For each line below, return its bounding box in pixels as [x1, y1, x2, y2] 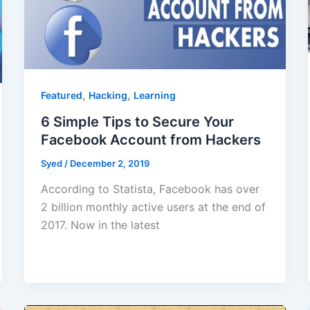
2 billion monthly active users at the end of [40, 200, 266, 215]
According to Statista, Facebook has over [40, 182, 259, 197]
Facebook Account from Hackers [40, 131, 261, 148]
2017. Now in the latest [40, 218, 160, 232]
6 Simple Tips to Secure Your [40, 113, 234, 130]
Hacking [88, 89, 127, 101]
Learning [133, 89, 176, 101]
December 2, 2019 [69, 157, 149, 169]
